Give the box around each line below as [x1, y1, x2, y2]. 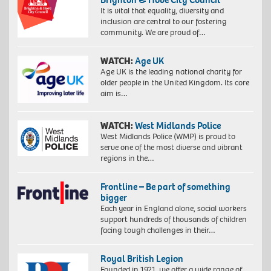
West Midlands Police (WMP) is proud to [100, 131, 235, 143]
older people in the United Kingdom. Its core [100, 77, 249, 89]
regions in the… [100, 152, 154, 165]
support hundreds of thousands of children [100, 214, 247, 226]
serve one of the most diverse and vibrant [100, 142, 243, 154]
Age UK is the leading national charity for [100, 66, 242, 78]
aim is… [100, 88, 128, 100]
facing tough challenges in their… [100, 224, 215, 237]
